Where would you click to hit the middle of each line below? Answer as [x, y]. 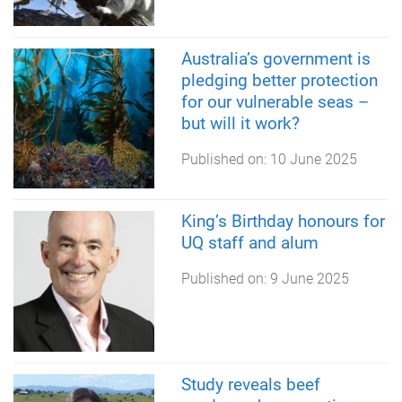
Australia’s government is [275, 58]
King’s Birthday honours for [283, 222]
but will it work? [240, 123]
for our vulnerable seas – [275, 101]
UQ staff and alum [249, 243]
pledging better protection [279, 80]
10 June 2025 [313, 159]
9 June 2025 [309, 279]
